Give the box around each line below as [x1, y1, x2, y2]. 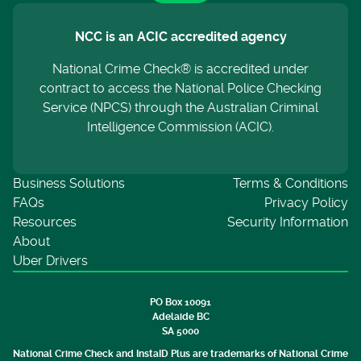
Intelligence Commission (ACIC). [87, 119, 274, 135]
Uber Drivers [13, 253, 88, 268]
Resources [13, 214, 77, 230]
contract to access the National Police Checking [39, 81, 322, 96]
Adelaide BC [151, 311, 210, 322]
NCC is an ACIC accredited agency [74, 29, 287, 44]
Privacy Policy [264, 195, 348, 210]
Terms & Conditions [233, 176, 348, 191]
